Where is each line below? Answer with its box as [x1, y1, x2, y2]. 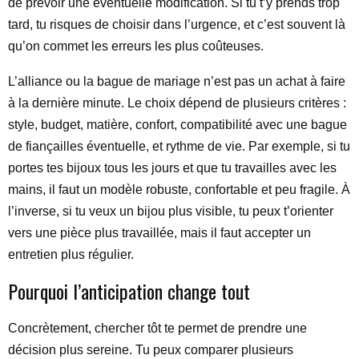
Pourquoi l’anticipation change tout [8, 276, 250, 305]
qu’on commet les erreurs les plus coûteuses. [8, 39, 264, 53]
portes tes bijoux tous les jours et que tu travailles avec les [8, 161, 337, 175]
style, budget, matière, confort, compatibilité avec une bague [8, 118, 347, 131]
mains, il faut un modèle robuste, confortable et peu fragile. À [8, 183, 350, 196]
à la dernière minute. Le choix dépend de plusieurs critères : [8, 96, 346, 110]
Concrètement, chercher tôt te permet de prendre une [8, 321, 307, 335]
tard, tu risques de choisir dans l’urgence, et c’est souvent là [8, 18, 345, 31]
